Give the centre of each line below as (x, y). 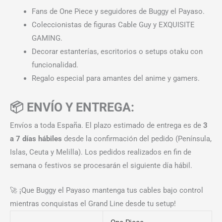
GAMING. (47, 38)
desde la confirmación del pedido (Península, (137, 139)
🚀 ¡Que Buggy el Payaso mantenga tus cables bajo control (107, 190)
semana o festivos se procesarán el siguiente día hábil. (101, 165)
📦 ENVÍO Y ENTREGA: (72, 107)
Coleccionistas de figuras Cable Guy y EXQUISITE (113, 25)
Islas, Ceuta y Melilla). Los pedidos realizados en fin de (101, 152)
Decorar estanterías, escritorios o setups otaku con (117, 51)
